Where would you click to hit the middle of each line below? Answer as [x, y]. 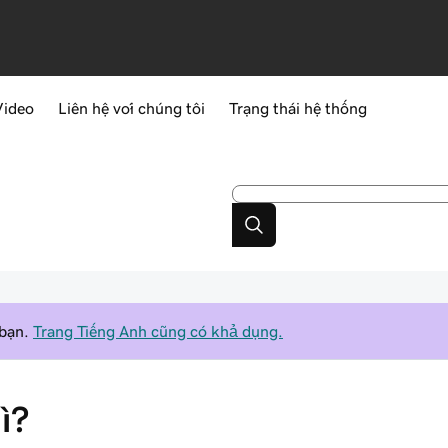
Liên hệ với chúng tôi [131, 108]
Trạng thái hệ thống [298, 108]
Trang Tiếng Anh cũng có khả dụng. [158, 331]
